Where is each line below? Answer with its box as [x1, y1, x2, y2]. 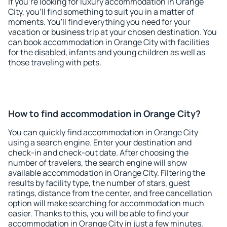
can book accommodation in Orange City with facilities [8, 36, 209, 48]
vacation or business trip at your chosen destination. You [8, 26, 217, 37]
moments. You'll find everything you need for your [8, 16, 191, 27]
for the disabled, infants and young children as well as [8, 47, 205, 58]
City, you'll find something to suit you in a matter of [8, 6, 194, 17]
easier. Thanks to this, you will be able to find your [8, 208, 189, 219]
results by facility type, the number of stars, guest [8, 177, 190, 188]
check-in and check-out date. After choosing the [8, 147, 188, 158]
